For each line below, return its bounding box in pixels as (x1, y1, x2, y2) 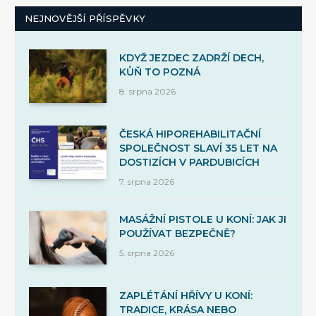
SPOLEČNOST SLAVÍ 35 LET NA (119, 142, 277, 154)
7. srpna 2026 (119, 176, 174, 187)
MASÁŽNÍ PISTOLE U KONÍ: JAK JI (119, 213, 286, 226)
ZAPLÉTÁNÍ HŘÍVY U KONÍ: (119, 289, 253, 302)
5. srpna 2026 (119, 248, 174, 258)
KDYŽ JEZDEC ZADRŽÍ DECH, (119, 51, 264, 64)
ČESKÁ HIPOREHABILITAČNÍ (119, 128, 261, 140)
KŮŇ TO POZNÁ (119, 66, 200, 78)
